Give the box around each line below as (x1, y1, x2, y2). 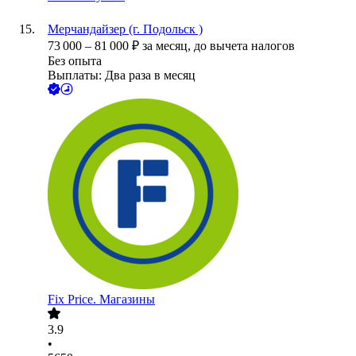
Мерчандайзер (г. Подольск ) (48, 22, 203, 37)
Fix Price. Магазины (48, 292, 155, 307)
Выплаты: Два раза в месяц (48, 68, 195, 83)
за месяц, (142, 39, 194, 53)
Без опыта (48, 54, 102, 68)
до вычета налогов (194, 39, 295, 53)
